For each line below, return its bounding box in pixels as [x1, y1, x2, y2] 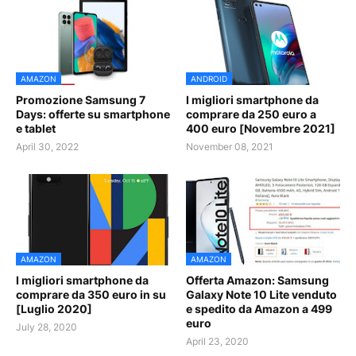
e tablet [16, 122, 56, 136]
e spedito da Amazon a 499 [186, 302, 332, 316]
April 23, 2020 [186, 335, 249, 348]
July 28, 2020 [16, 321, 77, 334]
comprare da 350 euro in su [16, 288, 166, 302]
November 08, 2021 [186, 141, 273, 153]
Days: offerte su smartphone [16, 107, 170, 122]
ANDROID [191, 74, 227, 84]
